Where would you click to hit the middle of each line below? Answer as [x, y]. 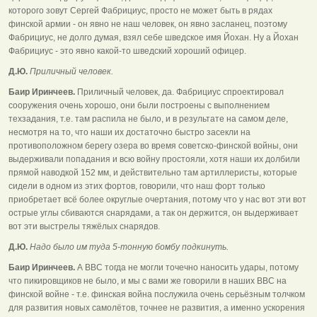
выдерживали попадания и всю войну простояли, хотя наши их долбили [154, 159]
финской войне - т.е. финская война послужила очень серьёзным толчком [157, 294]
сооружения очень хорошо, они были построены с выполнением [139, 105]
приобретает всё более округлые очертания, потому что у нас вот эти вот [157, 199]
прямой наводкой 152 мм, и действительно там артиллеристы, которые [153, 172]
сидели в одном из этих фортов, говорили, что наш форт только [137, 186]
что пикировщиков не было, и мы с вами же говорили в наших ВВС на [148, 281]
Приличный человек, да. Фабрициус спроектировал [179, 92]
